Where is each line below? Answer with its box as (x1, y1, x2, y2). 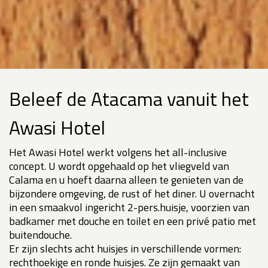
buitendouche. (9, 227, 72, 243)
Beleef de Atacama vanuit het (9, 84, 249, 114)
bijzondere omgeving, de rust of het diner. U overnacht (9, 185, 255, 202)
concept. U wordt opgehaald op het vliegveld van (9, 158, 229, 175)
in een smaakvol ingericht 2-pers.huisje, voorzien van (9, 199, 249, 216)
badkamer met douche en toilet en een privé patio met (9, 213, 256, 230)
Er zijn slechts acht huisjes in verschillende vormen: (9, 240, 241, 257)
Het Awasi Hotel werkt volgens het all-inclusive (9, 144, 227, 161)
